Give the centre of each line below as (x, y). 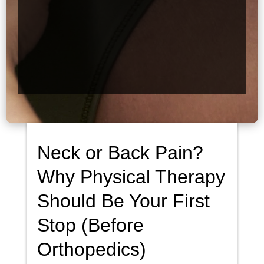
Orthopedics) (91, 250)
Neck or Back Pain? (120, 153)
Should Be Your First (123, 201)
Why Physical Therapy (131, 177)
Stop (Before (90, 225)
